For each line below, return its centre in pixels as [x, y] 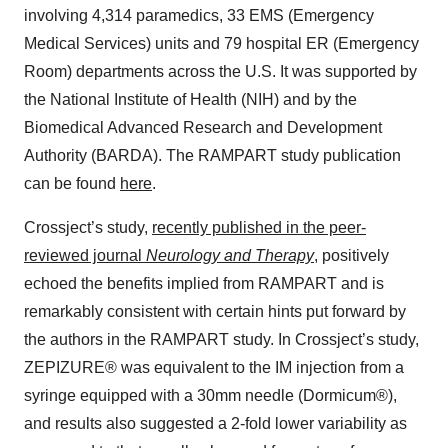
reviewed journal [85, 256]
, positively [351, 256]
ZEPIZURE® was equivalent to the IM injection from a [214, 368]
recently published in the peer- [259, 228]
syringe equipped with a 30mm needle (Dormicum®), [210, 396]
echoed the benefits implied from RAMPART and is [204, 284]
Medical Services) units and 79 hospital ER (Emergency [221, 44]
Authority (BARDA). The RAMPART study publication [212, 156]
